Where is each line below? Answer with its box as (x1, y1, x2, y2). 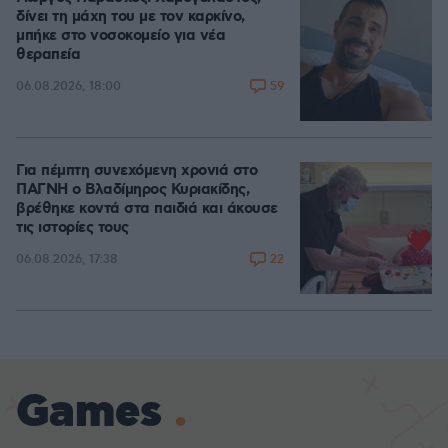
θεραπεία (16, 44, 80, 65)
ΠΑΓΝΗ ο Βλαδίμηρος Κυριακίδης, (16, 179, 249, 200)
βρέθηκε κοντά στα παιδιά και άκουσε (16, 198, 278, 219)
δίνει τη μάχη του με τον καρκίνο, (16, 6, 245, 27)
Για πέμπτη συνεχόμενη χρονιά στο (16, 160, 257, 181)
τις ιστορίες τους (16, 217, 129, 238)
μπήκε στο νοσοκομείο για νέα (16, 25, 225, 46)
